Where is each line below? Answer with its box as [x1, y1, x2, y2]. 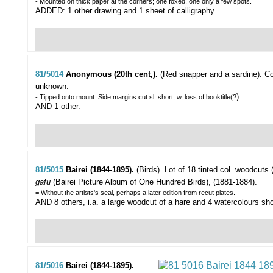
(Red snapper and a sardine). [160, 69, 262, 79]
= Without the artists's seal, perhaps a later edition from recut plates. [35, 189, 235, 197]
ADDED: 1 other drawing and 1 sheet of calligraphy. [35, 6, 216, 16]
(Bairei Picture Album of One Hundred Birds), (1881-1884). [51, 177, 257, 187]
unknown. [35, 82, 69, 91]
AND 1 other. [35, 102, 80, 112]
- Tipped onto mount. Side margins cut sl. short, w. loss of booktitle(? [35, 93, 236, 101]
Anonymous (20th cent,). [66, 69, 160, 79]
